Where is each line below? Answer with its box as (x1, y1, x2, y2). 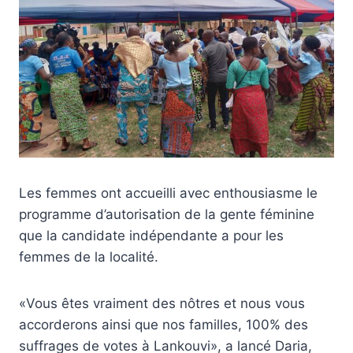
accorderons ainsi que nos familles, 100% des (19, 317, 308, 333)
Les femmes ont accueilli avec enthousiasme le (19, 185, 318, 202)
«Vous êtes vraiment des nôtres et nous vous (19, 295, 305, 312)
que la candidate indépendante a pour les (19, 228, 284, 244)
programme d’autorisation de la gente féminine (19, 206, 314, 223)
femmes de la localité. (19, 249, 158, 266)
